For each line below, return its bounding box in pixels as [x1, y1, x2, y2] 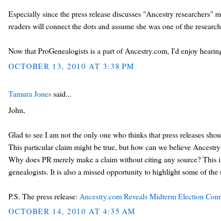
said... [51, 88, 72, 99]
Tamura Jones [8, 88, 52, 99]
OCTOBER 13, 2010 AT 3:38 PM [8, 61, 135, 72]
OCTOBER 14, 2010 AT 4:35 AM [8, 206, 136, 217]
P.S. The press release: [8, 190, 80, 201]
